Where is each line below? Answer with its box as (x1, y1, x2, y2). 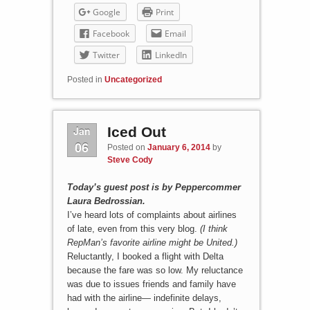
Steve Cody (107, 155, 153, 165)
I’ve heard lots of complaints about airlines (66, 210, 237, 221)
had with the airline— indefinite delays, (66, 293, 221, 304)
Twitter (92, 49, 120, 62)
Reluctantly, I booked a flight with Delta (66, 251, 224, 262)
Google (92, 6, 120, 19)
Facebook (92, 28, 129, 40)
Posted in (66, 75, 102, 85)
